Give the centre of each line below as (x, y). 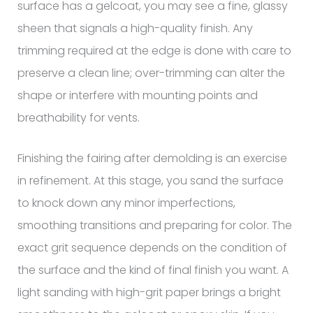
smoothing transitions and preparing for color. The (154, 225)
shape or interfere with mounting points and (137, 95)
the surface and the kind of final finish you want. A (153, 270)
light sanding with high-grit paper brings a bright (149, 292)
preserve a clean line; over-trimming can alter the (151, 73)
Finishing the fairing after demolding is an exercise (152, 158)
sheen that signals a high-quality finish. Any (135, 28)
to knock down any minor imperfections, (126, 203)
